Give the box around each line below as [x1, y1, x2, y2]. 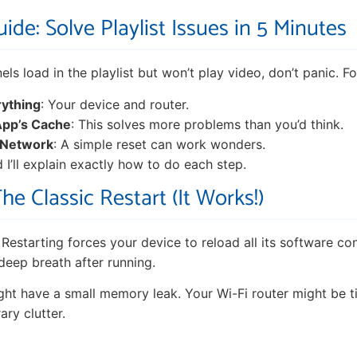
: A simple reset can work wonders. [53, 135, 265, 152]
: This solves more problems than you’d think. [71, 116, 343, 132]
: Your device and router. [41, 96, 189, 112]
